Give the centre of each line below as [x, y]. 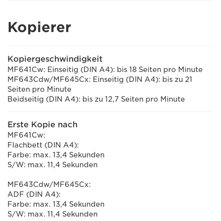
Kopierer [39, 27]
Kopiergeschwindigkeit [55, 59]
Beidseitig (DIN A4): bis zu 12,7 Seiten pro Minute [96, 99]
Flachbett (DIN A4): [43, 145]
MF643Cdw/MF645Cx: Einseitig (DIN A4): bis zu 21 [100, 79]
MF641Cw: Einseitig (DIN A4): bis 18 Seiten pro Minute [105, 70]
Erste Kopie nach [42, 125]
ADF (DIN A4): [34, 194]
